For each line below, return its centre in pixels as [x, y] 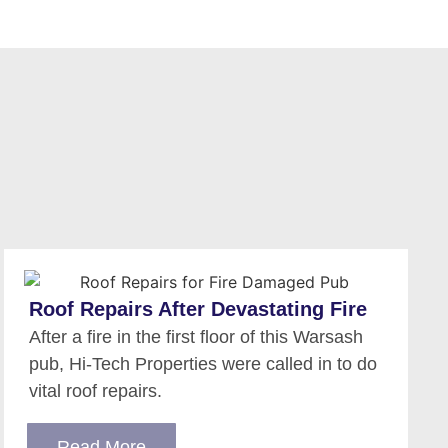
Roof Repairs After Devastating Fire [198, 309]
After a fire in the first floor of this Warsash [196, 337]
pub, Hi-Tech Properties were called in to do [203, 364]
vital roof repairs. [96, 391]
